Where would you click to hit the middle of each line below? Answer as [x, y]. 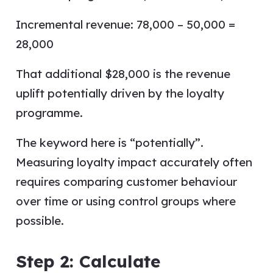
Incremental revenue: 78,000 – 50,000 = [125, 24]
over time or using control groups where [126, 201]
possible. [40, 220]
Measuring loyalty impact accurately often [134, 162]
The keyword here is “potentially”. [109, 142]
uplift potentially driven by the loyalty [120, 93]
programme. [49, 112]
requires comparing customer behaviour [126, 181]
